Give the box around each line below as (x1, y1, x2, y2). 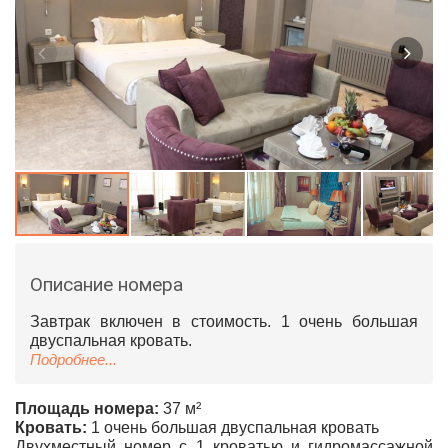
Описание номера (30, 273, 183, 296)
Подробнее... (30, 351, 117, 368)
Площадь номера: (15, 400, 159, 417)
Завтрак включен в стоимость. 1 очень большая (30, 313, 418, 330)
